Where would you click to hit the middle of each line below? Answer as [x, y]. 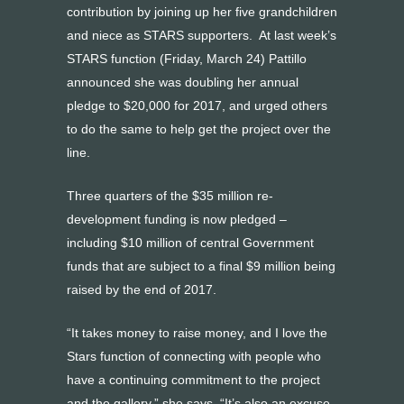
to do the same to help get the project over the [199, 129]
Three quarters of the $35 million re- [170, 196]
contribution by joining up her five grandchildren [202, 12]
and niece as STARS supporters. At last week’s [202, 35]
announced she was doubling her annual [183, 82]
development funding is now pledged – [177, 219]
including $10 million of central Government [190, 243]
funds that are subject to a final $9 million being [201, 266]
